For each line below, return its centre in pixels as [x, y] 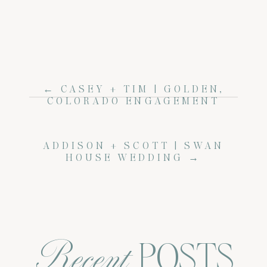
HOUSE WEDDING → [133, 158]
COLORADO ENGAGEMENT [133, 101]
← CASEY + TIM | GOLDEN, [133, 89]
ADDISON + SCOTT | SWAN [133, 146]
